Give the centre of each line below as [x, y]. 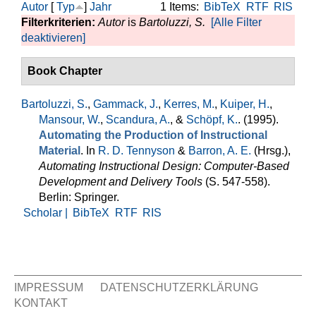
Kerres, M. [189, 104]
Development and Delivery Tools [121, 182]
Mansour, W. [69, 120]
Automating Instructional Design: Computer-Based [164, 166]
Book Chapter [65, 71]
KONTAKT [41, 303]
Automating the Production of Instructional [153, 135]
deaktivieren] [53, 38]
